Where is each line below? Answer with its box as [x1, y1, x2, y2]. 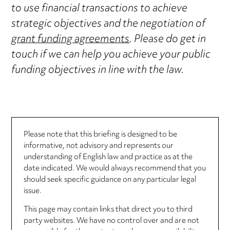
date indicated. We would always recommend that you [23, 160, 206, 177]
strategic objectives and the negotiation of [11, 14, 206, 35]
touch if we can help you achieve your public [11, 45, 211, 66]
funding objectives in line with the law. [11, 60, 184, 82]
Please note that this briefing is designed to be [23, 126, 177, 143]
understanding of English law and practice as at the [23, 149, 193, 165]
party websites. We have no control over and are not [23, 213, 199, 229]
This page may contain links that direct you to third [23, 201, 193, 218]
